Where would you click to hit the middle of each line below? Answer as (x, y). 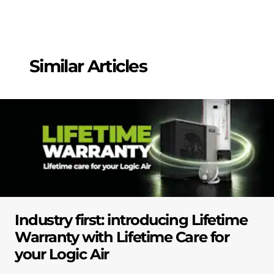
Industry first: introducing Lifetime (131, 220)
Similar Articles (88, 66)
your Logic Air (62, 254)
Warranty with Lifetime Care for (122, 237)
